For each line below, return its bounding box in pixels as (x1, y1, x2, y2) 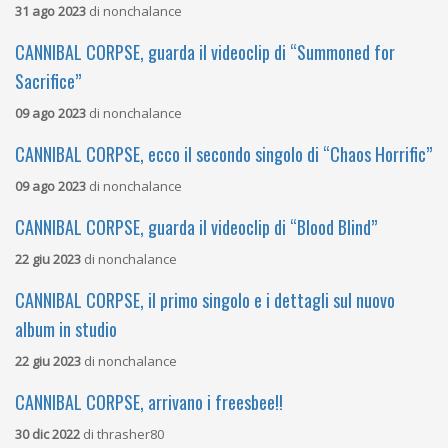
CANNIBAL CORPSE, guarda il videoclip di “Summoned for (15, 38, 395, 65)
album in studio (15, 315, 117, 342)
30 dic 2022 (15, 424, 80, 443)
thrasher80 (97, 424, 164, 443)
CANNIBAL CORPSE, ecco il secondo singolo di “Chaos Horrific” (15, 140, 432, 167)
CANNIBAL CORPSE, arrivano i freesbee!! (15, 388, 283, 415)
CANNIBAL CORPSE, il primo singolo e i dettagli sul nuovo (15, 286, 395, 313)
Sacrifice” (15, 67, 81, 94)
